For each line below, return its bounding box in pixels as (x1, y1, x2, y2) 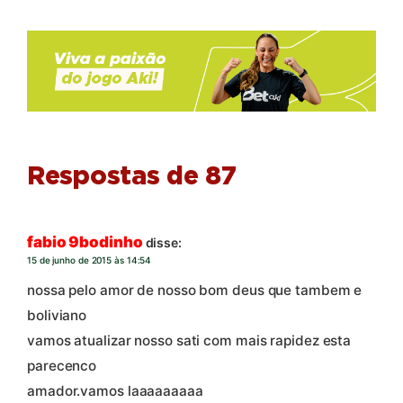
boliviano (27, 307, 87, 325)
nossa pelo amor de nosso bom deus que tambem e (27, 282, 363, 300)
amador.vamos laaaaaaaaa (27, 382, 203, 400)
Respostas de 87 (27, 165, 237, 190)
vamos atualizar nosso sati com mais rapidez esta (27, 332, 352, 350)
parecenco (27, 357, 97, 375)
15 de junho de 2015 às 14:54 (27, 255, 152, 265)
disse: (145, 235, 182, 250)
